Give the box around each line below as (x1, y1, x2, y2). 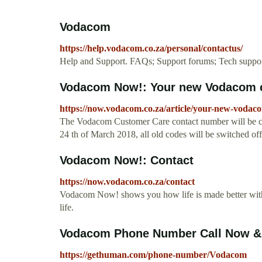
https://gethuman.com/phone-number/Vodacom (60, 250, 247, 260)
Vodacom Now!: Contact (60, 154, 194, 167)
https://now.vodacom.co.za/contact (60, 177, 195, 187)
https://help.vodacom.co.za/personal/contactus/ (60, 43, 243, 54)
